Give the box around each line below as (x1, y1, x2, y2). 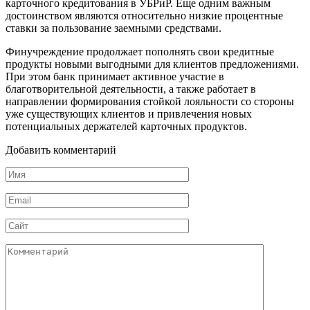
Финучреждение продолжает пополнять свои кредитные (6, 45, 274, 57)
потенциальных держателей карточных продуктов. (6, 120, 247, 132)
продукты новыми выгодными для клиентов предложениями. (6, 57, 299, 70)
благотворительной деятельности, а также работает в (6, 82, 256, 95)
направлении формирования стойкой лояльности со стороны (6, 95, 294, 107)
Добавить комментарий (6, 143, 116, 156)
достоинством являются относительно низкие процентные (6, 9, 283, 21)
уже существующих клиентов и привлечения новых (6, 107, 252, 120)
